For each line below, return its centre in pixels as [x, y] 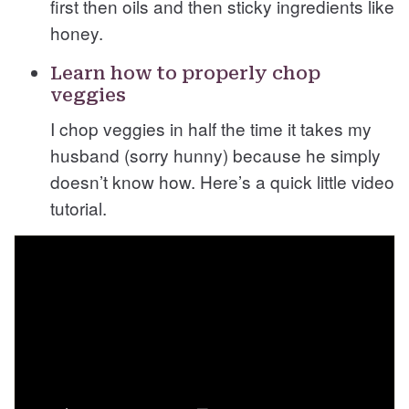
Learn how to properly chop [185, 73]
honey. [77, 32]
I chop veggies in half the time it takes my [211, 128]
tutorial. [79, 207]
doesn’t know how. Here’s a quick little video [222, 181]
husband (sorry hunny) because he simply [215, 154]
